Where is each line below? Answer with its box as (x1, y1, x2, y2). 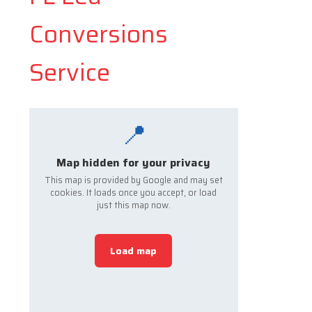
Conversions (29, 14, 168, 53)
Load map (110, 242, 157, 258)
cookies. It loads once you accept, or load (50, 186, 217, 200)
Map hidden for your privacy (56, 154, 211, 172)
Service (29, 52, 110, 91)
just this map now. (96, 198, 171, 212)
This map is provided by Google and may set (44, 173, 223, 187)
